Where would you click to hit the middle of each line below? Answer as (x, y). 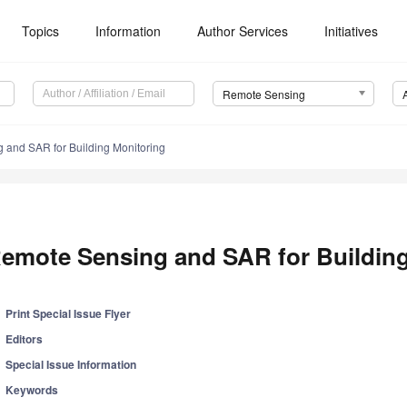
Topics (41, 31)
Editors (25, 339)
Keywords (32, 390)
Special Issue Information (71, 365)
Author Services (243, 31)
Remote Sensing (263, 94)
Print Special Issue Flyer (69, 314)
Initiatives (352, 31)
